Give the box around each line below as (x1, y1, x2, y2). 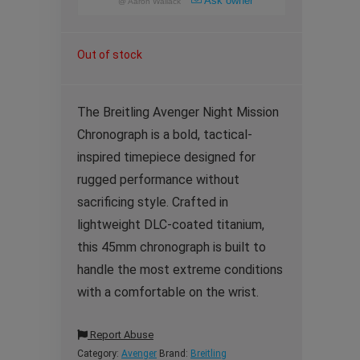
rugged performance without (77, 172, 239, 187)
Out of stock (77, 48, 142, 61)
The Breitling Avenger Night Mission (77, 104, 279, 120)
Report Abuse (88, 329, 153, 341)
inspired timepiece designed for (77, 149, 256, 165)
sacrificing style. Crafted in (77, 194, 228, 210)
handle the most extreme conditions (77, 262, 283, 277)
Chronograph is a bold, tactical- (77, 127, 252, 142)
